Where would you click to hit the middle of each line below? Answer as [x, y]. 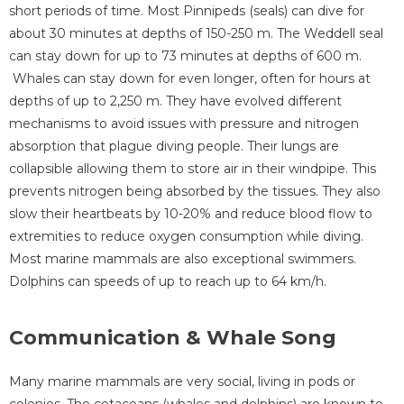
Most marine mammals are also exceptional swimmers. [183, 259]
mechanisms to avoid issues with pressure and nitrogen [184, 124]
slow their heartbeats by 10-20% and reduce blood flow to [191, 214]
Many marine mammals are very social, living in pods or [182, 381]
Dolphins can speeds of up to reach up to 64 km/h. [168, 282]
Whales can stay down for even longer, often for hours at [190, 79]
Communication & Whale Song [173, 337]
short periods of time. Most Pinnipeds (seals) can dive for [187, 11]
